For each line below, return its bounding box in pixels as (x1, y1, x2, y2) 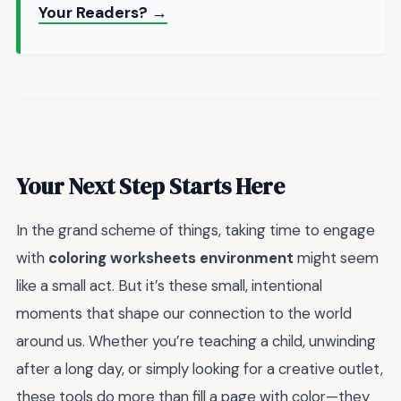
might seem (294, 247, 379, 268)
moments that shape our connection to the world (16, 303, 352, 323)
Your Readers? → (38, 3, 167, 23)
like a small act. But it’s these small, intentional (16, 275, 322, 295)
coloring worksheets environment (48, 247, 294, 268)
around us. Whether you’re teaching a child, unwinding (16, 330, 376, 351)
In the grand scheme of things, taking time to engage (16, 219, 375, 240)
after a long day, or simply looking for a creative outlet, (16, 358, 383, 379)
